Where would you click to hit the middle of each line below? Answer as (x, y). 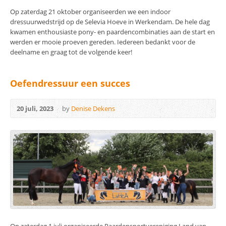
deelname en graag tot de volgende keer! (71, 52)
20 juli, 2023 (35, 108)
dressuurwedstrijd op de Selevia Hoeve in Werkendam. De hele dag (110, 22)
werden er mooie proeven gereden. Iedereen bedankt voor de (103, 42)
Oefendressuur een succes (70, 83)
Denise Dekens (93, 108)
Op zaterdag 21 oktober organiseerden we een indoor (90, 12)
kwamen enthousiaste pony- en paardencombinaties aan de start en (112, 32)
